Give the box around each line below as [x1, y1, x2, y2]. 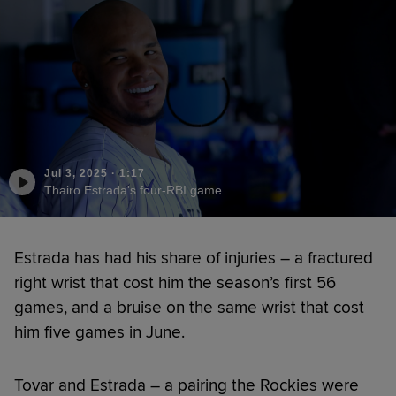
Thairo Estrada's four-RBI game [44, 182, 222, 197]
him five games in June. [14, 321, 185, 343]
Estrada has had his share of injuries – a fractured [14, 247, 373, 269]
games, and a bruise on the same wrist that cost [14, 296, 364, 318]
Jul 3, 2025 [44, 166, 108, 179]
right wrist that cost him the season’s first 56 [14, 271, 336, 293]
